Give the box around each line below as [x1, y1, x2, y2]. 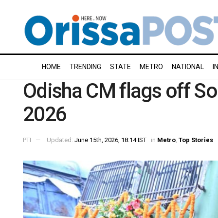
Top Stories [179, 136, 213, 144]
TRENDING [70, 63, 101, 71]
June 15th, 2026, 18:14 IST [74, 136, 146, 144]
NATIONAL [172, 63, 204, 71]
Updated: [47, 136, 74, 144]
